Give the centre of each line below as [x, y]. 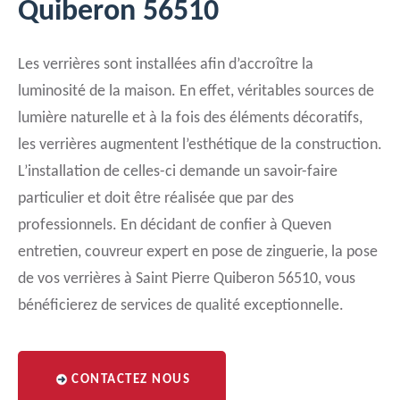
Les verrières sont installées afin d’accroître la [166, 65]
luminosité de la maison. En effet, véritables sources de [196, 92]
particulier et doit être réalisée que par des [156, 199]
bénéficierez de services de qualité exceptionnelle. [181, 306]
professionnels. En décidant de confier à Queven [175, 225]
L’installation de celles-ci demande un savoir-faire [178, 172]
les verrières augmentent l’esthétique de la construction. [200, 145]
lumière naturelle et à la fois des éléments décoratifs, [190, 118]
